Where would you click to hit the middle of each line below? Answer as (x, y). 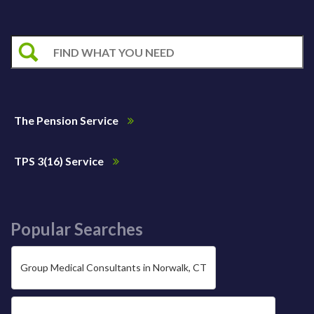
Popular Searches (77, 229)
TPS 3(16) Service (60, 161)
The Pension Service (67, 121)
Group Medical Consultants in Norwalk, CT (114, 268)
